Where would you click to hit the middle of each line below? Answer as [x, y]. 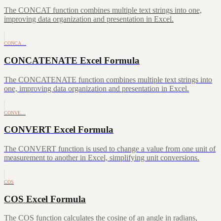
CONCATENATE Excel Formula [72, 60]
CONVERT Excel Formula [59, 130]
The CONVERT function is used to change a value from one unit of [110, 148]
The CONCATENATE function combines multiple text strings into [108, 79]
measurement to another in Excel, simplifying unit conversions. [102, 157]
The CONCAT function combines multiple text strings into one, [103, 10]
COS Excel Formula [45, 199]
